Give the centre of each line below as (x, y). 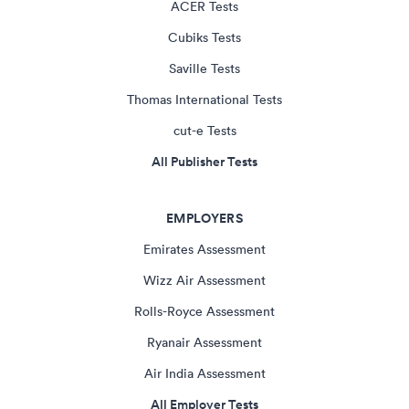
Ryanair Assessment (204, 342)
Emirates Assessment (204, 249)
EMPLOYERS (204, 218)
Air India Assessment (204, 373)
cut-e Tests (204, 130)
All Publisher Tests (204, 161)
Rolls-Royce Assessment (204, 311)
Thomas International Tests (204, 99)
